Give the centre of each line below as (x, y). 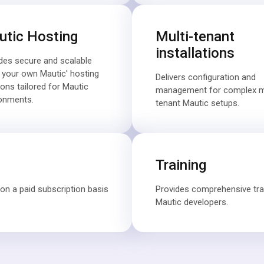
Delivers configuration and (206, 77)
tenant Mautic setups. (197, 103)
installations (195, 53)
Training (181, 165)
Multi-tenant (195, 37)
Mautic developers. (192, 202)
